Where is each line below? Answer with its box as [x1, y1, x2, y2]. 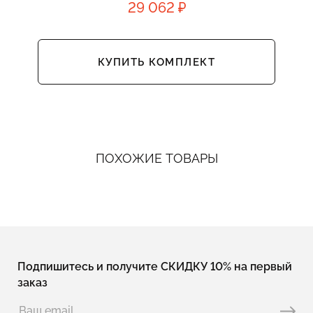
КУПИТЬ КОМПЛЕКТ [97, 55, 216, 68]
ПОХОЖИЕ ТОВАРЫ [95, 151, 218, 166]
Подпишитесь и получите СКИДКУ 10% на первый [17, 259, 292, 273]
